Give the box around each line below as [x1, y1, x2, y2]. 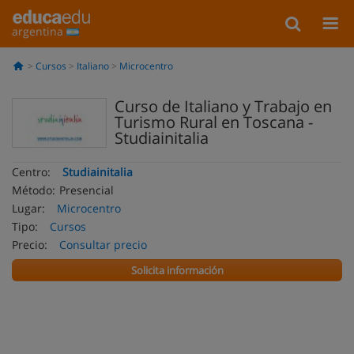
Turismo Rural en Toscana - [115, 111, 313, 133]
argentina [12, 24, 66, 39]
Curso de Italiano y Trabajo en [115, 96, 332, 117]
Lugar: [12, 201, 45, 216]
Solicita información [130, 263, 224, 277]
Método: [12, 183, 55, 198]
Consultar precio [59, 237, 147, 252]
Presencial [59, 183, 114, 198]
